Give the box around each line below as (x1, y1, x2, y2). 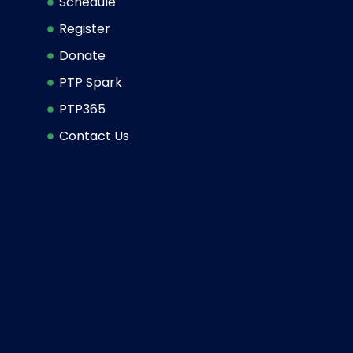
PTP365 (59, 100, 106, 119)
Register (59, 20, 110, 39)
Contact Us (59, 127, 129, 146)
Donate (59, 46, 106, 65)
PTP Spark (59, 73, 122, 92)
